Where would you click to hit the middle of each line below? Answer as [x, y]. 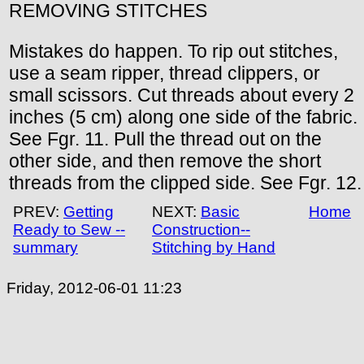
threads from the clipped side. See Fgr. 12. [185, 182]
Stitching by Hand [214, 247]
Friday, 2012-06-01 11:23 [94, 288]
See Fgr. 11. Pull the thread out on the [165, 139]
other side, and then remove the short [165, 160]
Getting [89, 211]
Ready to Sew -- [69, 229]
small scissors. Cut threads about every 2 [182, 95]
